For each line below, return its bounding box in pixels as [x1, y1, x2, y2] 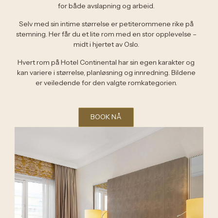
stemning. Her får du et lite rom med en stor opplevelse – [16, 30, 197, 38]
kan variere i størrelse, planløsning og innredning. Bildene [17, 68, 196, 77]
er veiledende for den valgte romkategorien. [35, 78, 177, 87]
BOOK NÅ [91, 112, 122, 121]
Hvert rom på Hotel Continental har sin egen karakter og [18, 58, 195, 67]
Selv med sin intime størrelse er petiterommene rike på [18, 19, 194, 28]
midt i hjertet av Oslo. [73, 40, 139, 49]
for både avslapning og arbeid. [57, 1, 155, 10]
